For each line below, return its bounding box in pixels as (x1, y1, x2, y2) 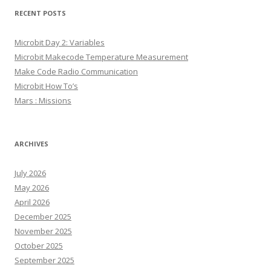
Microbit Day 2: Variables (15, 36, 105, 48)
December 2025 (15, 211, 71, 222)
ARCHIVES (15, 139, 48, 148)
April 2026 (15, 196, 50, 207)
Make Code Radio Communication (15, 65, 138, 77)
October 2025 (15, 240, 63, 251)
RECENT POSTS (15, 8, 66, 18)
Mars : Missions (15, 94, 71, 106)
